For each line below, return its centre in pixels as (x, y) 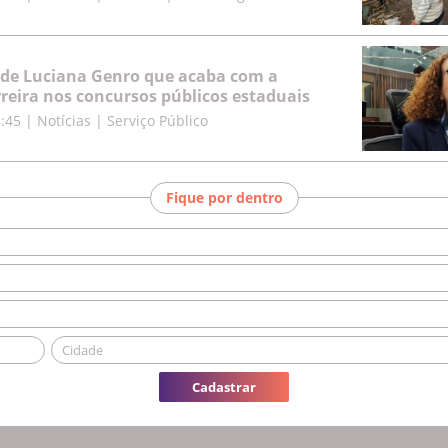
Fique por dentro (224, 197)
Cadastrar (224, 386)
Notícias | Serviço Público (122, 120)
